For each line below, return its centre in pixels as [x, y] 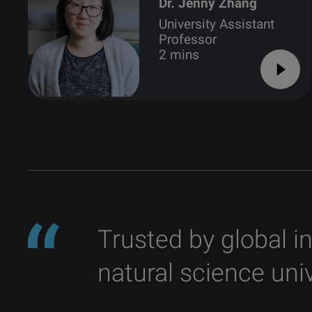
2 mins [179, 54]
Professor [188, 39]
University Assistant [217, 24]
